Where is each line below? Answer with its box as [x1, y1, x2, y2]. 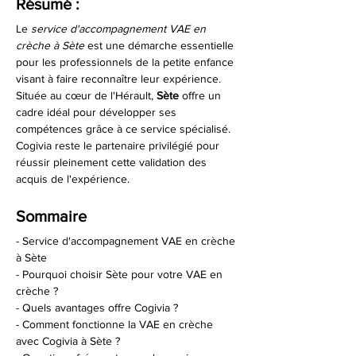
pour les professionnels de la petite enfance [16, 56, 237, 68]
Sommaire [16, 207, 87, 225]
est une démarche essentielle [84, 39, 237, 52]
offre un [179, 89, 224, 102]
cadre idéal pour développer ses [16, 106, 180, 118]
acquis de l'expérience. [16, 172, 130, 185]
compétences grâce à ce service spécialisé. [16, 122, 234, 135]
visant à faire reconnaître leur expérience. [16, 72, 224, 85]
